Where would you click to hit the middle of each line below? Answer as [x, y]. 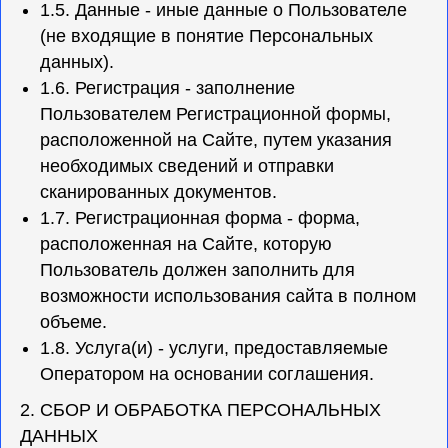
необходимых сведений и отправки [187, 166]
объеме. [73, 322]
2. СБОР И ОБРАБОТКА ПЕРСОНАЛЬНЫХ [200, 410]
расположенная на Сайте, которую [186, 244]
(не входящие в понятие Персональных [206, 36]
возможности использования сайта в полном [228, 296]
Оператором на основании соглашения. [207, 374]
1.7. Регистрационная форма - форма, [200, 218]
